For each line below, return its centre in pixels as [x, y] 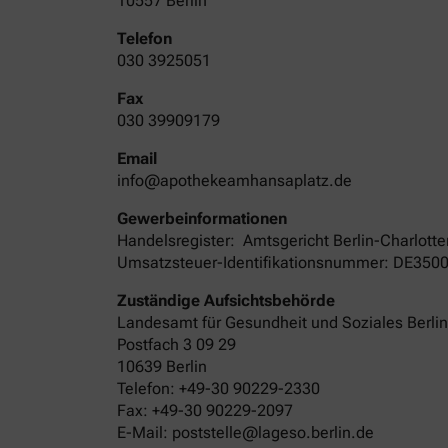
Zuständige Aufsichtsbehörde [226, 300]
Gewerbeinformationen [202, 218]
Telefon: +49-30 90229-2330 [218, 388]
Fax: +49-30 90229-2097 [205, 410]
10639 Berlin [162, 366]
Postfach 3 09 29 [176, 344]
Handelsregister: [178, 240]
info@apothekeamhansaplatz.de [234, 180]
